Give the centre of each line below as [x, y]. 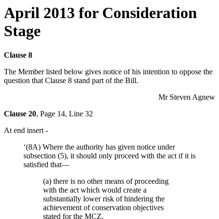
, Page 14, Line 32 [65, 113]
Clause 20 [20, 113]
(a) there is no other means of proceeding [106, 181]
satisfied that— [46, 164]
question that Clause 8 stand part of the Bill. [71, 80]
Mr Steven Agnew [187, 97]
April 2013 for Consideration [100, 13]
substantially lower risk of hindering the [104, 198]
